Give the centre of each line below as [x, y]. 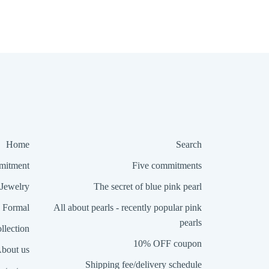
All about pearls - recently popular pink [128, 208]
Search [189, 145]
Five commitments [167, 166]
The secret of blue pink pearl [148, 187]
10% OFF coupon [168, 244]
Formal [16, 208]
